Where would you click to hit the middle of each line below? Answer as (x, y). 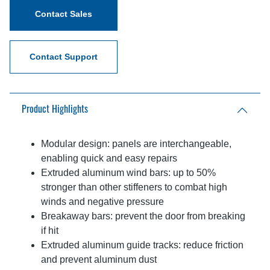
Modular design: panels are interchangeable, (136, 144)
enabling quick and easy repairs (109, 159)
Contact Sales (64, 14)
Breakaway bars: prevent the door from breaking (143, 216)
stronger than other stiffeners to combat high (134, 187)
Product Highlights (55, 110)
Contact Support (64, 57)
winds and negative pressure (102, 202)
